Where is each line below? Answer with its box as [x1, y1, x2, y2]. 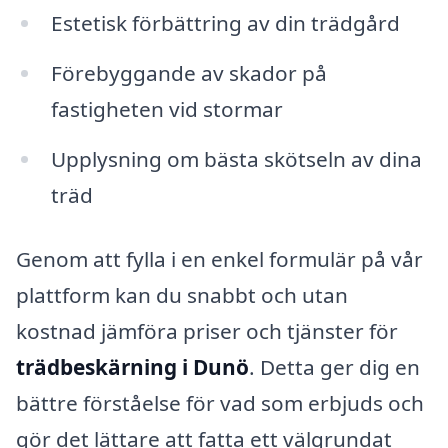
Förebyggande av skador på [50, 59, 327, 88]
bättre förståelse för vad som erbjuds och [16, 388, 424, 417]
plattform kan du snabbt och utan [16, 280, 348, 309]
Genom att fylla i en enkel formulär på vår [16, 244, 423, 273]
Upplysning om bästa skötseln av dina [50, 145, 422, 174]
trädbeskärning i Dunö [16, 352, 249, 381]
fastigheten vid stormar [50, 95, 283, 124]
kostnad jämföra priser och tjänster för [16, 316, 398, 345]
